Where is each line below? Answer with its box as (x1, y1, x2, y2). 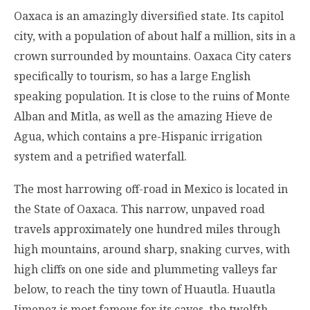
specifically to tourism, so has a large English (14, 68, 250, 84)
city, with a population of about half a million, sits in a (14, 28, 295, 44)
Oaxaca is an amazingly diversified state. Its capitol (14, 8, 284, 24)
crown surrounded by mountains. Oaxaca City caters (14, 48, 291, 64)
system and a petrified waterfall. (14, 148, 187, 164)
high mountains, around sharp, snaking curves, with (14, 241, 290, 257)
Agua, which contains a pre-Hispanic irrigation (14, 128, 262, 144)
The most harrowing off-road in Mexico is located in (14, 181, 288, 197)
